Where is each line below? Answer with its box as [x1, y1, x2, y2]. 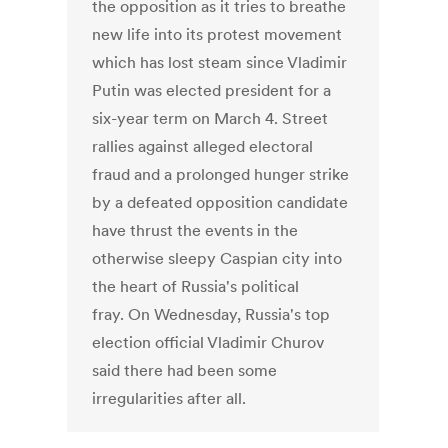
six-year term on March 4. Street [92, 108, 329, 129]
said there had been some [92, 360, 278, 381]
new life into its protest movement [92, 24, 343, 45]
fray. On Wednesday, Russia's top [92, 304, 331, 325]
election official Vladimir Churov [92, 332, 325, 353]
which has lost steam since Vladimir [92, 52, 348, 73]
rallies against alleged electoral [92, 136, 314, 157]
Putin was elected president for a [92, 80, 332, 101]
